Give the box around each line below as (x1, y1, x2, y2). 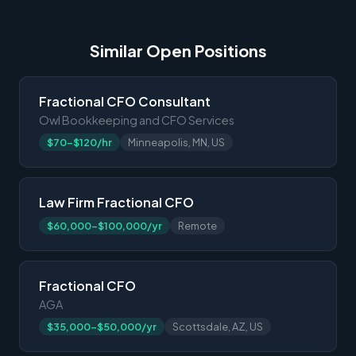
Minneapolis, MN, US (128, 135, 225, 149)
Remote (178, 219, 217, 232)
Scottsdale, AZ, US (172, 319, 263, 333)
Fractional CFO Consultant (39, 92, 211, 110)
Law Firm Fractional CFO (39, 193, 194, 211)
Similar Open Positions (89, 40, 267, 60)
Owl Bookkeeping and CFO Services (39, 112, 234, 127)
